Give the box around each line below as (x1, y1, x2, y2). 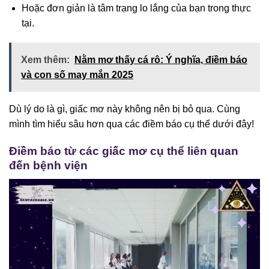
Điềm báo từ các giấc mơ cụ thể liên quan (9, 145, 238, 158)
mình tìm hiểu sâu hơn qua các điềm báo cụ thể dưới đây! (9, 119, 254, 130)
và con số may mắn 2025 (21, 70, 133, 80)
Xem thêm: (21, 55, 70, 65)
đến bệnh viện (9, 159, 88, 172)
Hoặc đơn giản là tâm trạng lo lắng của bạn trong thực (21, 2, 251, 13)
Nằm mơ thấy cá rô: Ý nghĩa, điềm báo (74, 55, 247, 65)
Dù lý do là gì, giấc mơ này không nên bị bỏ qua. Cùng (9, 104, 240, 115)
